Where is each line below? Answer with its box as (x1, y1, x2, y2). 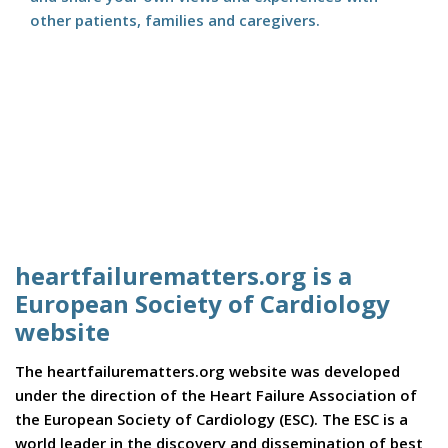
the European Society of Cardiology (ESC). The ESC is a (15, 409, 408, 430)
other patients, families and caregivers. (30, 10, 320, 31)
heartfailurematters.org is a (15, 259, 352, 293)
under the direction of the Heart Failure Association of (15, 385, 417, 406)
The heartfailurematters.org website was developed (15, 361, 400, 382)
